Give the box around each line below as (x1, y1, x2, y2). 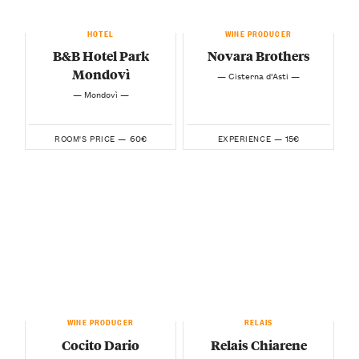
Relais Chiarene (210, 335, 307, 354)
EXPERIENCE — (217, 131, 283, 145)
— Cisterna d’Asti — (217, 67, 300, 83)
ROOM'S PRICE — (54, 131, 127, 145)
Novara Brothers (207, 46, 310, 66)
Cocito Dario (62, 335, 139, 354)
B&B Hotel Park (52, 46, 149, 66)
